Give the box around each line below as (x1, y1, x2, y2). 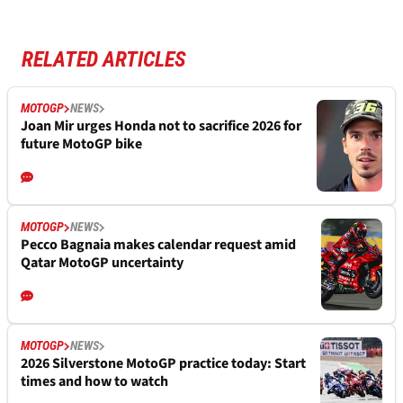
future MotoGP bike (21, 134, 142, 155)
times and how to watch (21, 372, 168, 392)
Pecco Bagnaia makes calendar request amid (21, 235, 296, 255)
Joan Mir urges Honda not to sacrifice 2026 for (21, 116, 301, 137)
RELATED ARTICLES (22, 47, 186, 73)
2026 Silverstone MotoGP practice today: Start (21, 354, 306, 374)
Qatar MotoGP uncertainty (21, 253, 184, 273)
